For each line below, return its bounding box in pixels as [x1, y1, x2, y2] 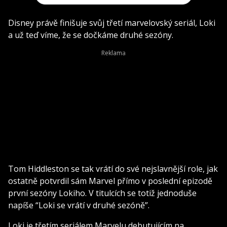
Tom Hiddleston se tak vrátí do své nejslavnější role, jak [8, 163, 218, 174]
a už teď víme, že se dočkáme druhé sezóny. [8, 29, 173, 41]
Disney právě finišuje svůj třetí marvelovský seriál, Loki [8, 17, 215, 28]
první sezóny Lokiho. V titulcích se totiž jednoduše [8, 187, 197, 199]
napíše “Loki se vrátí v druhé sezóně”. [8, 199, 149, 211]
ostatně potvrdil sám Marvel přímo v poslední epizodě [8, 175, 212, 186]
